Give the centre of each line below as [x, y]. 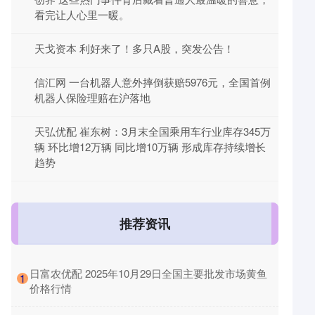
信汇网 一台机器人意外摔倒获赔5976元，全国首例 [153, 82]
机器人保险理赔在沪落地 [92, 97]
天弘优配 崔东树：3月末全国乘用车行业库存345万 [153, 131]
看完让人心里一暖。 [82, 14]
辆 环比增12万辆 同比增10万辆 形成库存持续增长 [150, 147]
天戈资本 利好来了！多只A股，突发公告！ [134, 48]
